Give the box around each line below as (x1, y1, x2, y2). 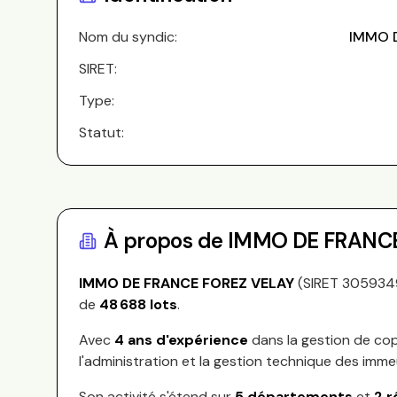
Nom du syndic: (79, 27, 177, 46)
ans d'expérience (124, 331, 248, 349)
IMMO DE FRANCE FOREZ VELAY (79, 274, 294, 292)
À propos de (104, 227, 228, 254)
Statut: (79, 123, 124, 142)
